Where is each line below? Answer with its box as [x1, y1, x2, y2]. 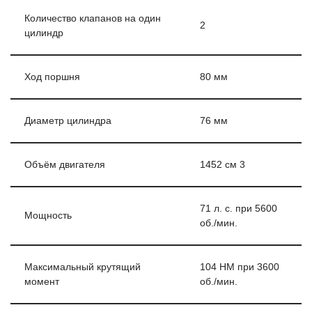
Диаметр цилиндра [24, 115, 111, 126]
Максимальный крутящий [24, 261, 141, 272]
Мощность [24, 210, 72, 221]
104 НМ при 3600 [200, 261, 279, 272]
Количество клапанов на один [24, 13, 161, 24]
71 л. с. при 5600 [200, 203, 277, 214]
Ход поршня [24, 71, 80, 82]
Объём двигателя [24, 159, 105, 170]
